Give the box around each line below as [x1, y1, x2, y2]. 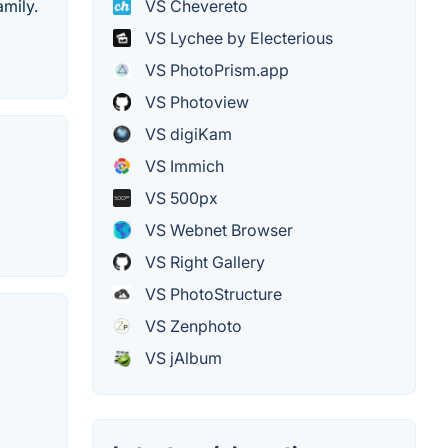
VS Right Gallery [141, 252, 265, 273]
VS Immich [141, 156, 224, 177]
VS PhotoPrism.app [141, 60, 289, 81]
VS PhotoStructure [141, 284, 282, 305]
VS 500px [141, 188, 218, 209]
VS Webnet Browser [141, 220, 293, 241]
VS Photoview [141, 92, 249, 113]
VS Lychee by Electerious [141, 28, 333, 49]
